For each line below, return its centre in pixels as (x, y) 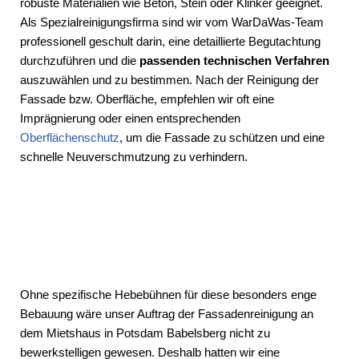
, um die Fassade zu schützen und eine (222, 137)
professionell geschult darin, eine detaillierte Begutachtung (170, 41)
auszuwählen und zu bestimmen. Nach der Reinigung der (169, 79)
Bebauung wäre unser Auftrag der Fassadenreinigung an (167, 313)
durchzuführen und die (80, 60)
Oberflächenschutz (70, 137)
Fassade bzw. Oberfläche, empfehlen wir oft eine (147, 99)
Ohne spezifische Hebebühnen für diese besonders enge (168, 294)
